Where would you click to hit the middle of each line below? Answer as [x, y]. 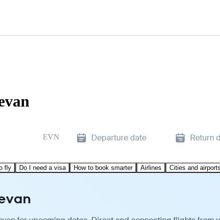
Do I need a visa [42, 167]
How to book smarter [103, 167]
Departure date [119, 137]
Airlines [151, 167]
